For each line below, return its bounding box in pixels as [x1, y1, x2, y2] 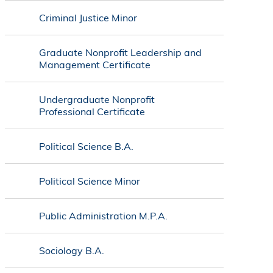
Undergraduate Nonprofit [38, 93, 155, 106]
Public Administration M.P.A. [38, 210, 168, 222]
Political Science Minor [38, 175, 140, 188]
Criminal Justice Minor [38, 12, 137, 24]
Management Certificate [38, 58, 151, 71]
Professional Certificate [38, 105, 145, 118]
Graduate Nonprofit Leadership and [38, 46, 202, 59]
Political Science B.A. [38, 140, 133, 153]
